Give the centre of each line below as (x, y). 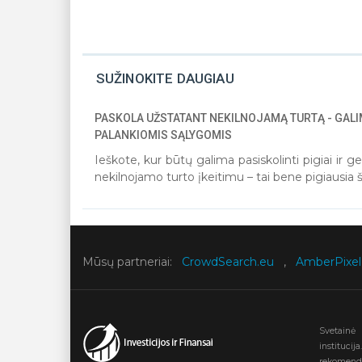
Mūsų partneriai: (127, 262)
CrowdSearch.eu (228, 262)
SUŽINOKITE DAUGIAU (165, 78)
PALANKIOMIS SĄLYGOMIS (163, 135)
